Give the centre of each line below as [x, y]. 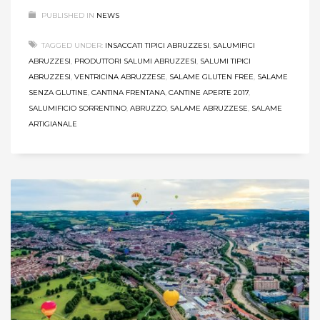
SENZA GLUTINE [58, 92]
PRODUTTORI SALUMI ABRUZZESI [135, 61]
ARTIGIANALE [53, 124]
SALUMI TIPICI [225, 61]
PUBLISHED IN [68, 15]
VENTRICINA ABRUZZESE [120, 76]
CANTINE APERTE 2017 [209, 92]
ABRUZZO [148, 108]
